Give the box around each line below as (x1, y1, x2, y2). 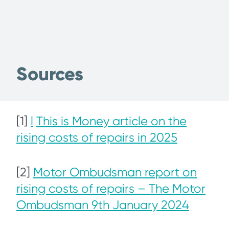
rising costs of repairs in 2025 (16, 130, 177, 145)
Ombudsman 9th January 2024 (16, 197, 189, 212)
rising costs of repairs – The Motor (16, 181, 205, 196)
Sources (16, 62, 83, 85)
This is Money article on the (36, 113, 187, 128)
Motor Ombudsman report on (33, 165, 197, 179)
